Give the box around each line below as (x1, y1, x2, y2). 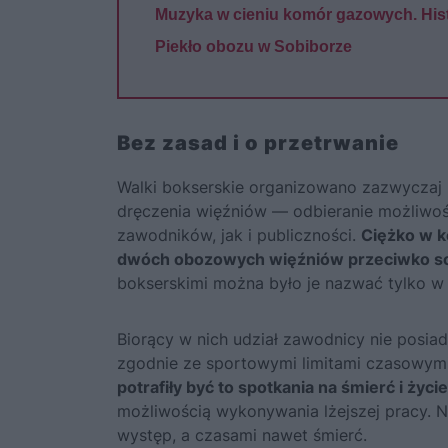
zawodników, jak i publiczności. (117, 225, 361, 245)
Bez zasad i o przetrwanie (117, 131, 399, 155)
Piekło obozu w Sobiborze (155, 38, 352, 55)
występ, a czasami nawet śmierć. (117, 425, 367, 445)
